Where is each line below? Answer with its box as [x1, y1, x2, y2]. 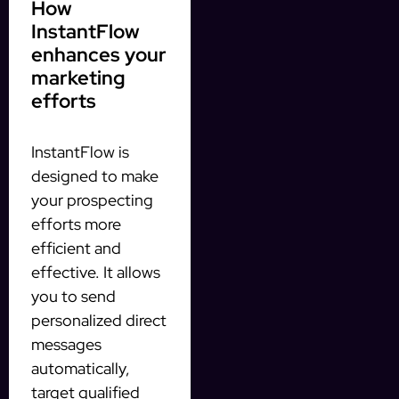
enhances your [31, 41, 167, 68]
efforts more [31, 213, 121, 234]
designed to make [31, 165, 159, 186]
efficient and [31, 237, 121, 258]
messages [31, 333, 102, 354]
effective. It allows [31, 261, 160, 282]
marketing [31, 64, 126, 91]
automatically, [31, 357, 130, 379]
